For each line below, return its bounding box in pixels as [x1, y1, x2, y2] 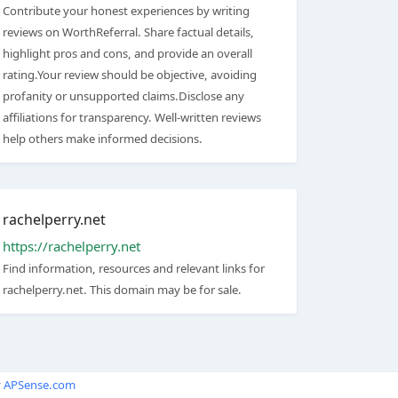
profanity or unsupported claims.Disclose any [3, 88, 244, 104]
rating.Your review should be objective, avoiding [3, 67, 257, 83]
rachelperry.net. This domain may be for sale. [3, 282, 242, 298]
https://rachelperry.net [3, 237, 140, 255]
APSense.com [3, 377, 76, 393]
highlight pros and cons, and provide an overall [3, 45, 252, 61]
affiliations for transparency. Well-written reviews [3, 109, 261, 125]
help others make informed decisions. [3, 131, 203, 147]
